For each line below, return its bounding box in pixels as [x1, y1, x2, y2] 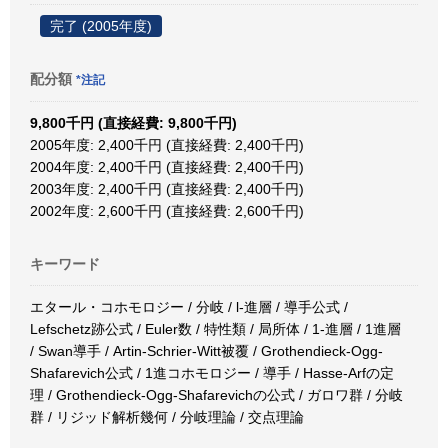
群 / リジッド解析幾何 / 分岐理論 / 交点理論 [30, 409, 304, 425]
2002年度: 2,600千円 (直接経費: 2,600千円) [30, 203, 304, 219]
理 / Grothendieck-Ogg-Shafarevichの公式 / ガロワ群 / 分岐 [30, 387, 403, 403]
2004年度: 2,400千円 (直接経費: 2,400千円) [30, 159, 304, 175]
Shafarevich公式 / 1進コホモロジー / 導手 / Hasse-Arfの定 [30, 365, 394, 381]
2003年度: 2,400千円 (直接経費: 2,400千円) [30, 181, 304, 197]
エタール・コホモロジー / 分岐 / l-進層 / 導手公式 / [30, 299, 348, 315]
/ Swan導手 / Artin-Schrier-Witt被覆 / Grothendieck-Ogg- [30, 343, 383, 359]
